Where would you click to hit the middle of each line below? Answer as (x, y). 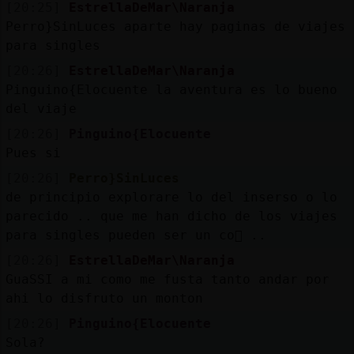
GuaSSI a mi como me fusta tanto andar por (167, 279)
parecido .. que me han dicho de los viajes (171, 216)
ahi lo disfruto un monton (104, 298)
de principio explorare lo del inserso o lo (171, 197)
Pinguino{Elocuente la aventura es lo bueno (171, 89)
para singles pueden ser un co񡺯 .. (136, 235)
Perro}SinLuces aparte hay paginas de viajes (175, 26)
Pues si (33, 153)
